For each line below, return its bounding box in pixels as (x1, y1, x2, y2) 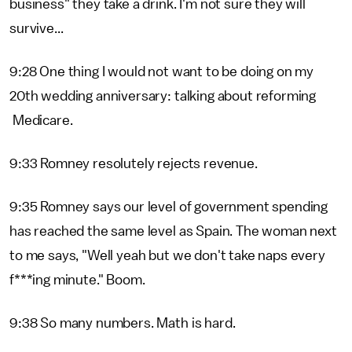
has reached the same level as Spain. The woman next (9, 224, 337, 238)
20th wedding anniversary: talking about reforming (9, 89, 317, 103)
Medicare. (9, 113, 73, 127)
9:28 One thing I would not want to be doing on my (9, 64, 314, 79)
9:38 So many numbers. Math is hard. (9, 316, 236, 330)
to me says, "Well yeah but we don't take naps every (9, 248, 325, 262)
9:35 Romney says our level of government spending (9, 200, 328, 214)
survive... (9, 21, 64, 35)
